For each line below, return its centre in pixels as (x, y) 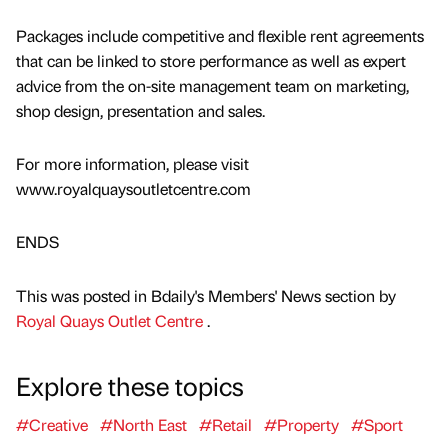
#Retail (225, 424)
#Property (301, 424)
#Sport (377, 424)
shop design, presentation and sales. (140, 111)
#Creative (52, 424)
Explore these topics (130, 384)
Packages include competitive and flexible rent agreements (220, 36)
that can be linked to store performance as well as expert (211, 61)
